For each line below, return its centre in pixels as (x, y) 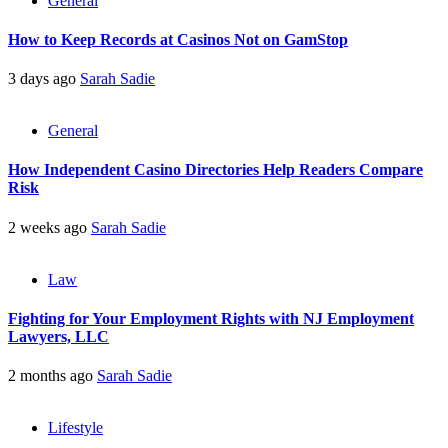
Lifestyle (75, 428)
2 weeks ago (49, 227)
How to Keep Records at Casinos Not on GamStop (178, 39)
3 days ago (44, 79)
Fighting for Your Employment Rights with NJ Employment (211, 318)
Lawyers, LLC (58, 336)
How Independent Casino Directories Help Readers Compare (215, 170)
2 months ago (52, 376)
